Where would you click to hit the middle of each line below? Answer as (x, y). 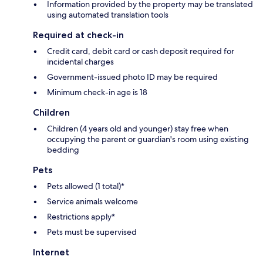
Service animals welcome (92, 202)
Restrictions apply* (81, 217)
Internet (51, 252)
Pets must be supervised (92, 232)
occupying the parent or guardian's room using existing (148, 139)
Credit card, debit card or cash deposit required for (141, 51)
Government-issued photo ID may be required (132, 77)
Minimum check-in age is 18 (97, 92)
